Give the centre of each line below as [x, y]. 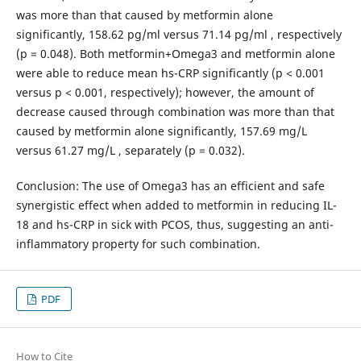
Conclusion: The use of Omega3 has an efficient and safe [170, 186]
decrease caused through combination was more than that [175, 112]
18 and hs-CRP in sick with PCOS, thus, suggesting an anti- [174, 225]
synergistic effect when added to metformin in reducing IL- [176, 205]
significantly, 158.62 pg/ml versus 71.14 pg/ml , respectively [178, 35]
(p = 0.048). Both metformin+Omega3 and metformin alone [175, 54]
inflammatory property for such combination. [138, 244]
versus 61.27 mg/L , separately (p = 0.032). [130, 151]
